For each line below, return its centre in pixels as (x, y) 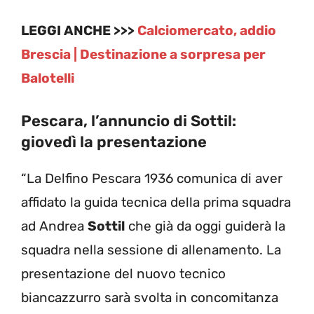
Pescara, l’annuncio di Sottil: (129, 121)
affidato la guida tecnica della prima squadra (156, 202)
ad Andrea (54, 226)
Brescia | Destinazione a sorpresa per (143, 55)
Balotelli (48, 78)
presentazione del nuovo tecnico (123, 273)
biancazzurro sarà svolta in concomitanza (150, 297)
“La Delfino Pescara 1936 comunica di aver (152, 178)
